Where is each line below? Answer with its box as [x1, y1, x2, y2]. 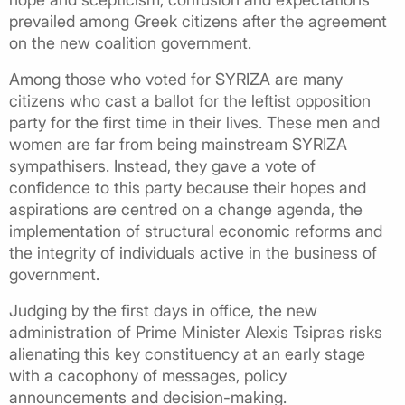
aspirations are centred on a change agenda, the [9, 199, 363, 219]
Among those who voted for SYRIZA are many [9, 69, 343, 89]
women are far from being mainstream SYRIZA [9, 134, 347, 154]
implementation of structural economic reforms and [9, 221, 382, 240]
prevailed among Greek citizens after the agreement [9, 11, 387, 31]
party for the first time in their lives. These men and [9, 112, 380, 132]
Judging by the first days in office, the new [9, 300, 317, 320]
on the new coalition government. [9, 33, 251, 52]
